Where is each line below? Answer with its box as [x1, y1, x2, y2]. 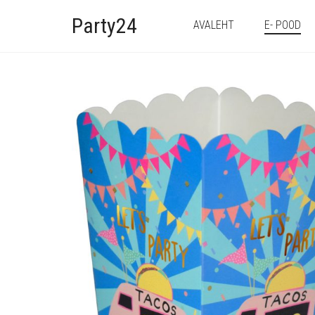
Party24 [72, 13, 137, 38]
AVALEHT [193, 18, 234, 32]
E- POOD [264, 18, 301, 32]
